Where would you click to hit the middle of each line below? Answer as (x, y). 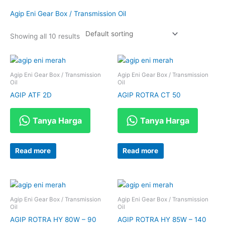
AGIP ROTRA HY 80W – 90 (53, 219)
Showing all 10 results (45, 36)
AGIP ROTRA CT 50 (149, 95)
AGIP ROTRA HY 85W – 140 (162, 219)
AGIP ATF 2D (31, 95)
